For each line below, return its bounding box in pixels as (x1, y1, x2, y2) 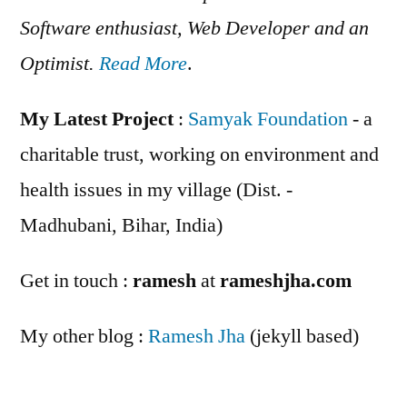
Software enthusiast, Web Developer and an (20, 15, 369, 42)
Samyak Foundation (188, 106, 348, 133)
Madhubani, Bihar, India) (20, 213, 223, 239)
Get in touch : (20, 268, 133, 294)
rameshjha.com (220, 268, 352, 294)
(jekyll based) (245, 323, 359, 350)
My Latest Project (20, 106, 174, 133)
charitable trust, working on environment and (20, 142, 379, 168)
